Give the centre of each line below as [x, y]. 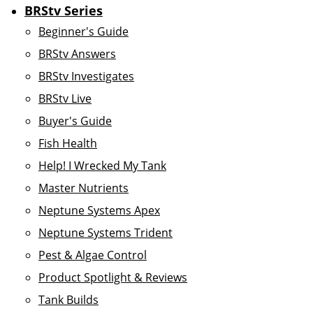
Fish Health [68, 143]
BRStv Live [65, 99]
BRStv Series [64, 10]
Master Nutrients [83, 188]
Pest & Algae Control [93, 255]
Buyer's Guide [75, 121]
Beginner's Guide [83, 31]
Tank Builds [68, 300]
